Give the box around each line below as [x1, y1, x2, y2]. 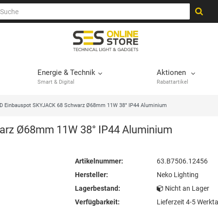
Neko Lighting [156, 171, 199, 179]
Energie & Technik [37, 68, 95, 77]
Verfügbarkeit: [75, 198, 120, 206]
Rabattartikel [157, 79, 188, 86]
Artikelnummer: [75, 157, 123, 165]
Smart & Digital [37, 79, 74, 86]
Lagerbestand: [75, 184, 120, 193]
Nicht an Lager [164, 184, 209, 193]
